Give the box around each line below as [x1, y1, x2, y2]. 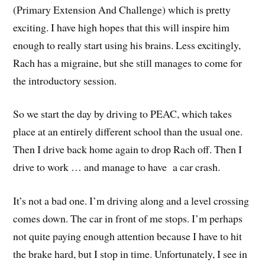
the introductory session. [13, 73, 117, 88]
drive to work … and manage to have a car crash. [13, 160, 221, 174]
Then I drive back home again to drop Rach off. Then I [13, 142, 243, 157]
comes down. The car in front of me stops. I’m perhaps [13, 211, 243, 226]
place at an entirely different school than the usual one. [13, 124, 243, 139]
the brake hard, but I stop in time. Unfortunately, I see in [13, 247, 248, 261]
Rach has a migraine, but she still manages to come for [13, 55, 243, 70]
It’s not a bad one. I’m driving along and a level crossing [13, 193, 250, 208]
